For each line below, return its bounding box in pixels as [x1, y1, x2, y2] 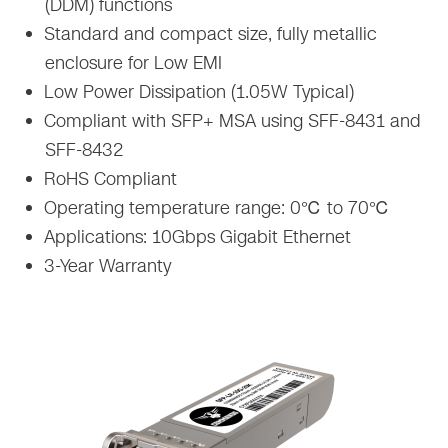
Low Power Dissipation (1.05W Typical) [39, 78, 355, 105]
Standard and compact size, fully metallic [39, 20, 378, 47]
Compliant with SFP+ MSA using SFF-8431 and [39, 107, 422, 134]
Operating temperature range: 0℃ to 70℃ [39, 194, 391, 221]
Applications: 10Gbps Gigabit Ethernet [39, 223, 352, 250]
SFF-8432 [45, 136, 124, 163]
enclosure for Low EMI [45, 49, 223, 76]
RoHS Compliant [39, 165, 178, 192]
